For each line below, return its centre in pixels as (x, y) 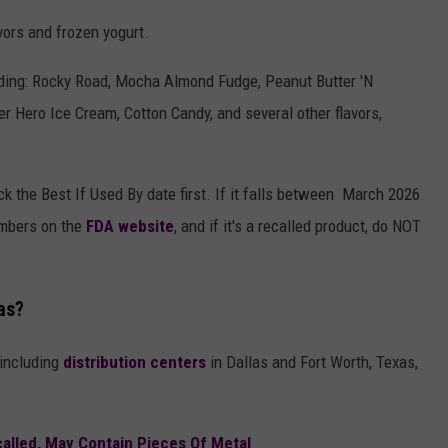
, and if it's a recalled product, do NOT (297, 225)
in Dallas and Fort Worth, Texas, (312, 361)
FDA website (130, 225)
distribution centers (134, 361)
